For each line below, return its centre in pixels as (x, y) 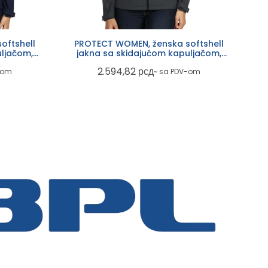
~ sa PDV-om (177, 71)
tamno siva (149, 63)
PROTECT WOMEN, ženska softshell (149, 44)
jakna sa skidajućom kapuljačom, (149, 54)
